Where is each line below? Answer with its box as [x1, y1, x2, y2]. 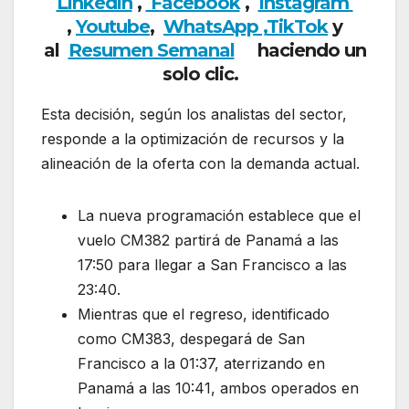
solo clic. [162, 63, 247, 86]
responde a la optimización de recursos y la [41, 130, 344, 149]
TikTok [267, 16, 328, 38]
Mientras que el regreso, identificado [78, 305, 330, 324]
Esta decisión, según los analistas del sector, [41, 105, 347, 124]
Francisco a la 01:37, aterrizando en [78, 354, 325, 373]
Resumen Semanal [68, 39, 235, 62]
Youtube [76, 16, 150, 38]
